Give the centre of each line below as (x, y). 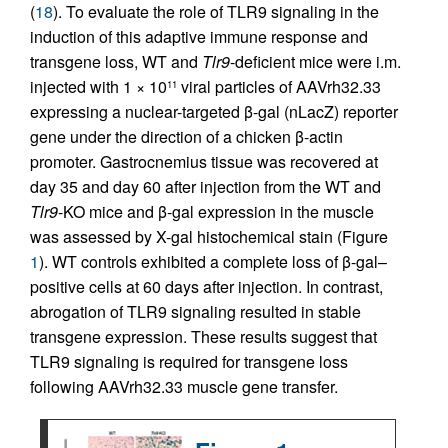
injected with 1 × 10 (98, 86)
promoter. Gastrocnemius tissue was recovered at (204, 161)
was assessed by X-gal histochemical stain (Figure (209, 236)
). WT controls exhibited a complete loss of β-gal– (213, 261)
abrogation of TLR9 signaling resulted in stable (195, 311)
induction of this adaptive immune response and (199, 36)
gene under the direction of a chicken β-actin (186, 136)
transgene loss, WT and (116, 61)
